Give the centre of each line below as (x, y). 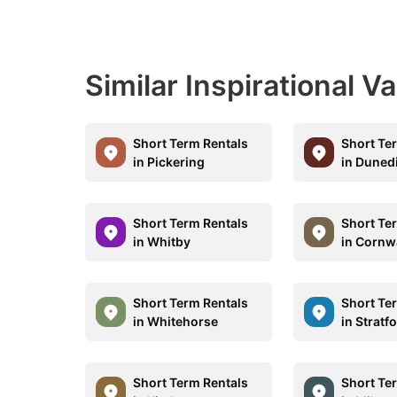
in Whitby (162, 241)
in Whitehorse (175, 321)
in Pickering (169, 162)
